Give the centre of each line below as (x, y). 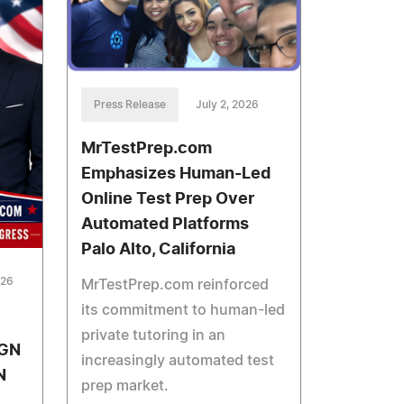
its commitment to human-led (184, 310)
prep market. (125, 386)
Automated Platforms (165, 224)
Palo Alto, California (159, 249)
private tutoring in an (154, 335)
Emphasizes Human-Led (176, 174)
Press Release (130, 104)
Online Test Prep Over (168, 199)
